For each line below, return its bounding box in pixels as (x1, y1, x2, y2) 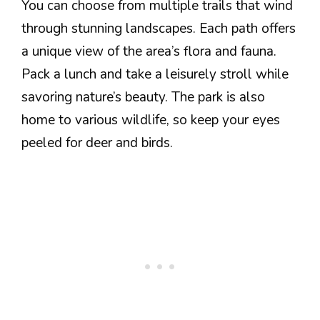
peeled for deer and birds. (21, 133, 173, 152)
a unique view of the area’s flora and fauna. (21, 41, 276, 61)
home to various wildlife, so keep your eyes (21, 110, 280, 129)
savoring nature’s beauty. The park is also (21, 87, 265, 106)
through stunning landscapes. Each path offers (21, 19, 296, 38)
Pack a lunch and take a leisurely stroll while (21, 64, 289, 84)
